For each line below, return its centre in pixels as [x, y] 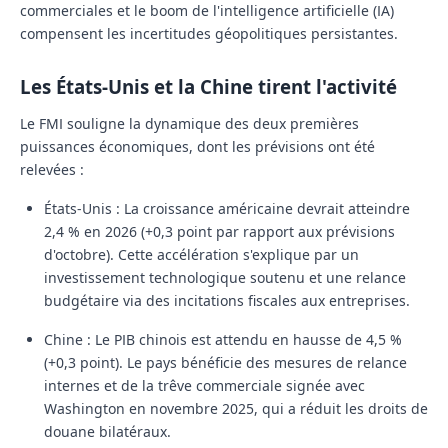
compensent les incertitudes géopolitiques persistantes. [209, 34]
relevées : [52, 170]
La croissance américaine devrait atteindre [265, 209]
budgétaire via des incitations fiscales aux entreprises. [227, 301]
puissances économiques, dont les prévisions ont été [197, 147]
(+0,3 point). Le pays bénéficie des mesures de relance [225, 363]
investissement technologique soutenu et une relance [225, 278]
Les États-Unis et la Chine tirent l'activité [208, 87]
